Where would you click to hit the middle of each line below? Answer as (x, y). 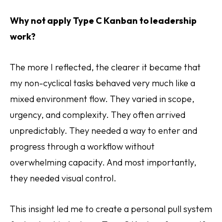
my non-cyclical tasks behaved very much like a (103, 83)
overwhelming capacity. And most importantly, (103, 162)
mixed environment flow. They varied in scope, (102, 99)
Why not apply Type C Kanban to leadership (103, 21)
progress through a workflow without (82, 146)
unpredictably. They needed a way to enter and (104, 131)
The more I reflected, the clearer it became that (105, 67)
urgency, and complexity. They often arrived (98, 115)
